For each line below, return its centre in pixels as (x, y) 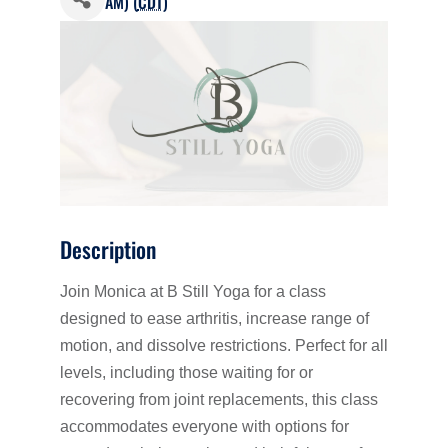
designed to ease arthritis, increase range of (214, 318)
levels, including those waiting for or (186, 372)
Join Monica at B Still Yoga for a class (192, 291)
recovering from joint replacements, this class (218, 399)
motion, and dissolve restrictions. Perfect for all (223, 345)
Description (107, 248)
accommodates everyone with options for (204, 426)
